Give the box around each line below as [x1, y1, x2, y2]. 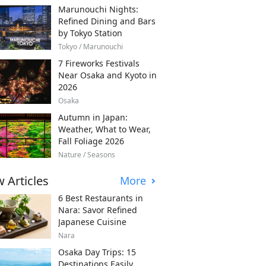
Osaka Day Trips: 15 [58, 246, 136, 258]
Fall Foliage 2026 [58, 135, 124, 147]
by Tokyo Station [58, 27, 122, 39]
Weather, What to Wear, [58, 123, 151, 135]
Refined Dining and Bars [58, 15, 156, 27]
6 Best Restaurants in [58, 192, 143, 204]
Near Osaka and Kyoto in [58, 69, 157, 81]
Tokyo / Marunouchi [58, 41, 123, 52]
